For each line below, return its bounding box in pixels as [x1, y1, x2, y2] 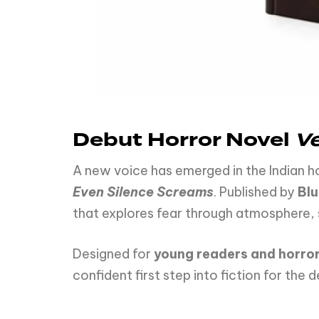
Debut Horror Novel [73, 127, 295, 155]
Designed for [73, 245, 154, 262]
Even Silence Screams [73, 183, 214, 200]
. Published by [214, 183, 298, 200]
